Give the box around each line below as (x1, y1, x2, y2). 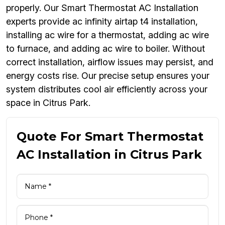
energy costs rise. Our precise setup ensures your (6, 70, 209, 81)
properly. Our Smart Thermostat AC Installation (6, 3, 198, 14)
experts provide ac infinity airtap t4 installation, (6, 16, 198, 27)
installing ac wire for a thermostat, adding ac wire (6, 30, 209, 41)
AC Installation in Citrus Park (17, 147, 202, 162)
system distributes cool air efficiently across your (6, 84, 207, 95)
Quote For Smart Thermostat (17, 129, 203, 144)
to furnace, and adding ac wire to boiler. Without (6, 43, 205, 54)
